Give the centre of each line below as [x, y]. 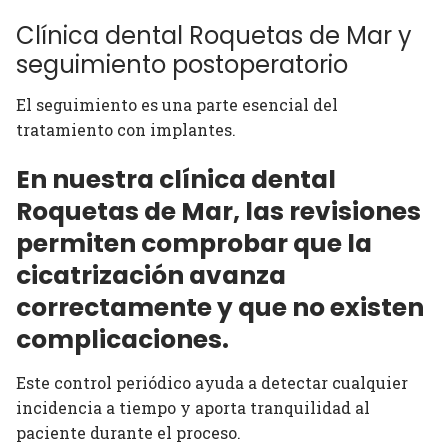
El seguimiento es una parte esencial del [177, 104]
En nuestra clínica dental [176, 180]
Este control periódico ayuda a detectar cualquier [212, 382]
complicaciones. [122, 340]
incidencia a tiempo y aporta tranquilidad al [193, 407]
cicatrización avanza [151, 276]
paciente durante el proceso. [128, 432]
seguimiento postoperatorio [182, 64]
